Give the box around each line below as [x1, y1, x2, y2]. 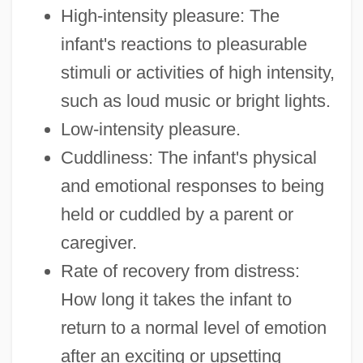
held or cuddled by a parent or [60, 203, 293, 224]
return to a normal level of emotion [60, 317, 327, 338]
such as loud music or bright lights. [60, 90, 331, 111]
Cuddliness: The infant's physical [60, 147, 317, 168]
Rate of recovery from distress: [60, 260, 300, 281]
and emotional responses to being [60, 175, 324, 196]
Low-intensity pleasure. [60, 118, 241, 139]
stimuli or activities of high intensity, [60, 62, 335, 83]
